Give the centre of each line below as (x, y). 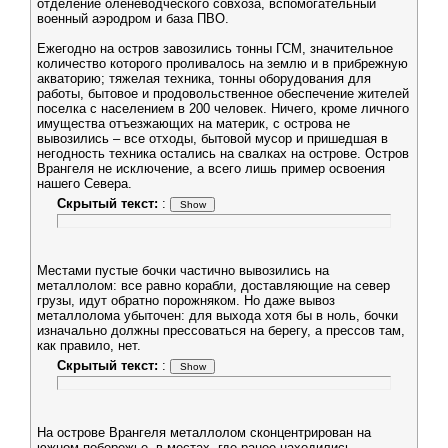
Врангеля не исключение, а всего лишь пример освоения (211, 168)
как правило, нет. (89, 345)
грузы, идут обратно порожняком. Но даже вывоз (186, 300)
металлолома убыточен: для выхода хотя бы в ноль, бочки (217, 315)
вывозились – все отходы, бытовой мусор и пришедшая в (212, 138)
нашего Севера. (84, 183)
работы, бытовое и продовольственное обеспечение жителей (223, 93)
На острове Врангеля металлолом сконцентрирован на (204, 432)
